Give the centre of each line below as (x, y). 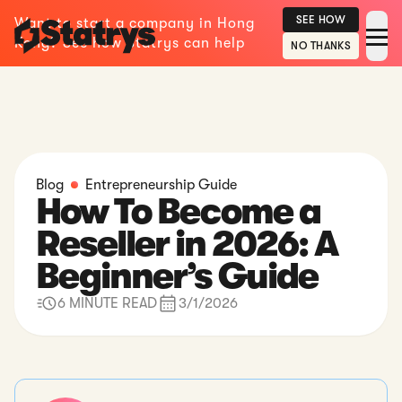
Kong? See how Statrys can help (130, 43)
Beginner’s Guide (177, 276)
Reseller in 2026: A (187, 244)
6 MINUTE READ (107, 303)
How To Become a (178, 212)
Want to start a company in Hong (135, 23)
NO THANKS (321, 46)
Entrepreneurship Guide (161, 185)
